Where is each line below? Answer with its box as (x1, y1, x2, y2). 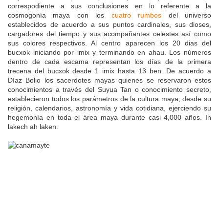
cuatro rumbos (111, 11, 162, 20)
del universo (161, 11, 212, 20)
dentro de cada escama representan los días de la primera (8, 58, 211, 66)
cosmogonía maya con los (8, 11, 111, 20)
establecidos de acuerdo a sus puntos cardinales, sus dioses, (8, 21, 211, 29)
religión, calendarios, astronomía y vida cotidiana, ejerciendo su (8, 104, 211, 112)
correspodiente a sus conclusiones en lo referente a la (8, 2, 211, 10)
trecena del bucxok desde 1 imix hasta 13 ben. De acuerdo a (8, 67, 211, 75)
